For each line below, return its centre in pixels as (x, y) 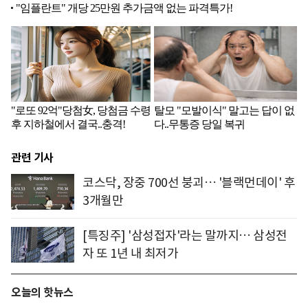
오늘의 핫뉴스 (42, 293)
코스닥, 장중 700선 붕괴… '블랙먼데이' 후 (189, 183)
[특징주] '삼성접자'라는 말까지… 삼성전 (185, 236)
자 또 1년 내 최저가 (130, 254)
